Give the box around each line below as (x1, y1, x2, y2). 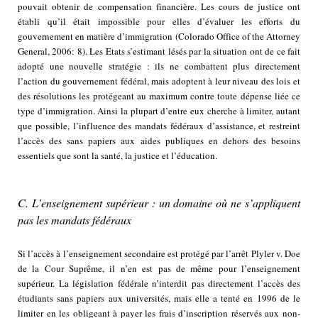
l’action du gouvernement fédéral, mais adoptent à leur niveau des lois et (18, 75, 300, 88)
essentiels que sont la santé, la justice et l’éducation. (18, 149, 217, 163)
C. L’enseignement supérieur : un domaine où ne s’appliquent (18, 195, 300, 211)
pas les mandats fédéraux (18, 212, 131, 228)
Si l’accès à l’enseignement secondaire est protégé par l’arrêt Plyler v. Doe (18, 247, 300, 261)
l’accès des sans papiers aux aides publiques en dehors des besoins (18, 134, 300, 148)
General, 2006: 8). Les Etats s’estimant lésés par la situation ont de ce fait (18, 45, 300, 58)
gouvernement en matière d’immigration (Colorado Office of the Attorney (18, 30, 300, 43)
